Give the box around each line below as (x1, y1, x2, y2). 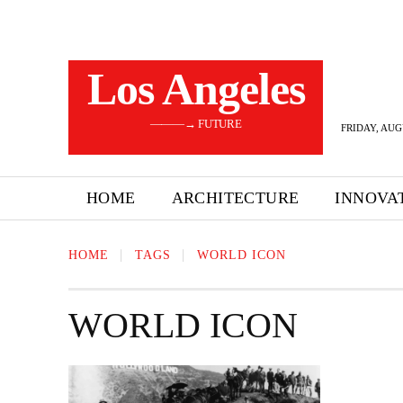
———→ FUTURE (149, 117, 242, 130)
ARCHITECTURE (171, 189, 300, 207)
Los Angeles (86, 64, 305, 114)
